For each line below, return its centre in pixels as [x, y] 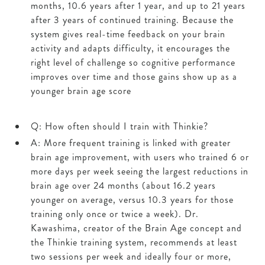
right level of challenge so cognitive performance [133, 63]
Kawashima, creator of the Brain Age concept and [136, 228]
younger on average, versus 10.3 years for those [132, 200]
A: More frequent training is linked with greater [131, 143]
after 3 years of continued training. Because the [132, 20]
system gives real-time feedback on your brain [128, 34]
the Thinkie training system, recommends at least [134, 243]
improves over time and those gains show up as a [134, 77]
